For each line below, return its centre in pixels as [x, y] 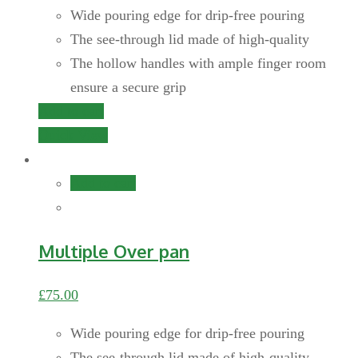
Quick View [73, 135]
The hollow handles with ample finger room [198, 64]
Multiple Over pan [114, 251]
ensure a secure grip [128, 88]
